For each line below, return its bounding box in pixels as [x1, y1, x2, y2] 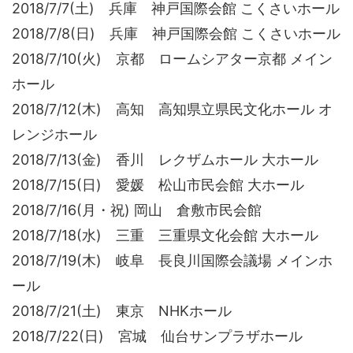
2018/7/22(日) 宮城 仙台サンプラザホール [12, 327, 303, 344]
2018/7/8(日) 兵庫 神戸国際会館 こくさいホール [12, 24, 340, 42]
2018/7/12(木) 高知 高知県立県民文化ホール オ [12, 100, 333, 117]
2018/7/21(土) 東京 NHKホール [12, 302, 232, 319]
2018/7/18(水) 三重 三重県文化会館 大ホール [12, 226, 318, 243]
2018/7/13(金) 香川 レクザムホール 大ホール [12, 150, 318, 168]
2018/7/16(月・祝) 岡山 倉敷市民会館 [12, 201, 262, 218]
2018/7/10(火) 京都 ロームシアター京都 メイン [12, 50, 333, 67]
